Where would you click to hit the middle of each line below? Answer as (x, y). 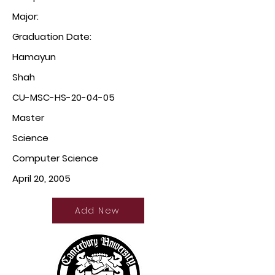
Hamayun (34, 57)
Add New (97, 210)
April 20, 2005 (41, 178)
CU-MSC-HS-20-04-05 (64, 97)
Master (28, 118)
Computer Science (55, 158)
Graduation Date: (53, 37)
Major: (27, 16)
